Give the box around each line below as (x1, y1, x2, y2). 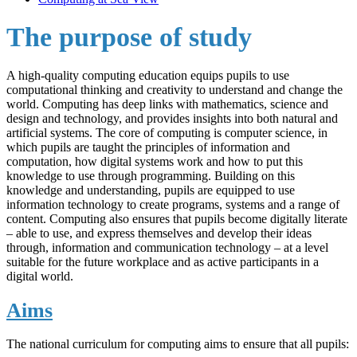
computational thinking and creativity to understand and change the (6, 82, 343, 96)
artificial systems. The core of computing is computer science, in (6, 125, 328, 139)
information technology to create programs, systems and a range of (6, 197, 339, 211)
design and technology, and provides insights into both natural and (6, 111, 338, 125)
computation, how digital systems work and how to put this (6, 154, 303, 168)
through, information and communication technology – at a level (6, 240, 328, 254)
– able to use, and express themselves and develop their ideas (6, 226, 312, 240)
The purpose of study (6, 22, 252, 53)
